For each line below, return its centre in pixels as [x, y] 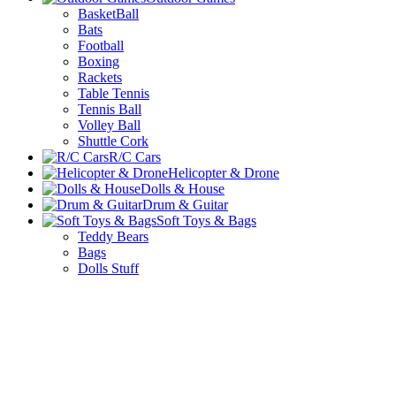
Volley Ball [109, 125]
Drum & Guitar [185, 205]
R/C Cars [135, 157]
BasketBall [108, 14]
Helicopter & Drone [224, 173]
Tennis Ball [110, 109]
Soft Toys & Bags [206, 221]
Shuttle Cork [113, 141]
